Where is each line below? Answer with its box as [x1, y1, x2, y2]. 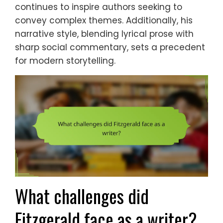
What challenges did [15, 182, 149, 210]
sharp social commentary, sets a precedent [15, 41, 205, 54]
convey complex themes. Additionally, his [15, 14, 193, 27]
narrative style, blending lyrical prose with [15, 28, 194, 40]
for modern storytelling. [15, 55, 115, 67]
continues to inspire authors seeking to [15, 1, 182, 13]
